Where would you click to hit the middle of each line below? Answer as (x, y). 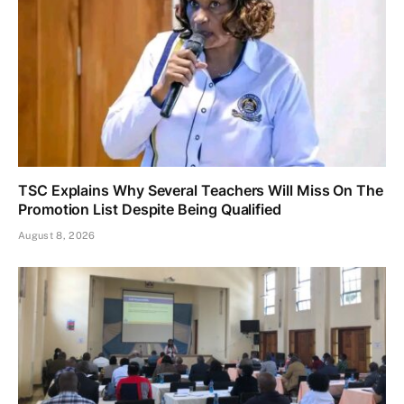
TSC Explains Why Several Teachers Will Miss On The (201, 190)
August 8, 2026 (57, 235)
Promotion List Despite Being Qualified (150, 209)
